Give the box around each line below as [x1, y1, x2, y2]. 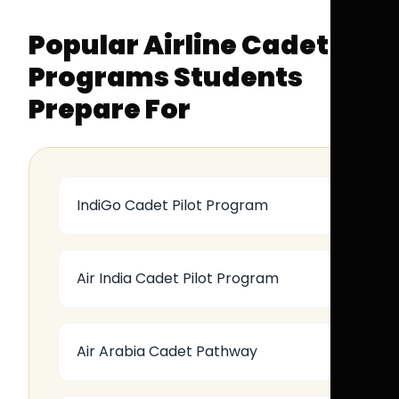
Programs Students [28, 59, 303, 96]
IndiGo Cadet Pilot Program [77, 195, 268, 216]
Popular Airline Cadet [28, 27, 329, 64]
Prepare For [28, 91, 191, 128]
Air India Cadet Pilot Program [77, 268, 279, 289]
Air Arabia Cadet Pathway [77, 341, 257, 362]
